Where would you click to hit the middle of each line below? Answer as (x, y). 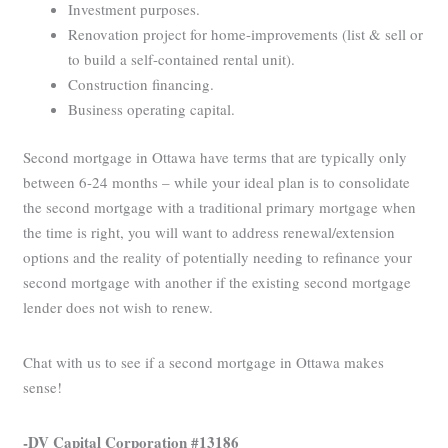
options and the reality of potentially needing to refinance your (218, 256)
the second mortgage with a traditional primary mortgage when (220, 206)
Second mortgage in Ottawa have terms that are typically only (215, 156)
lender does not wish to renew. (118, 306)
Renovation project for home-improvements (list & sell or (246, 34)
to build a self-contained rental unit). (182, 59)
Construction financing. (141, 84)
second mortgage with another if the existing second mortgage (217, 281)
